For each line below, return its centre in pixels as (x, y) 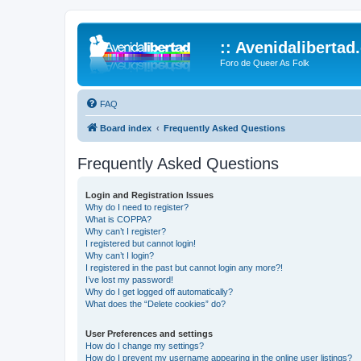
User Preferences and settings (149, 333)
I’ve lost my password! (129, 279)
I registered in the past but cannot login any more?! (184, 267)
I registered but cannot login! (141, 243)
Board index (126, 128)
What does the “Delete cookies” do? (156, 303)
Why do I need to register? (137, 207)
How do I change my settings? (145, 345)
